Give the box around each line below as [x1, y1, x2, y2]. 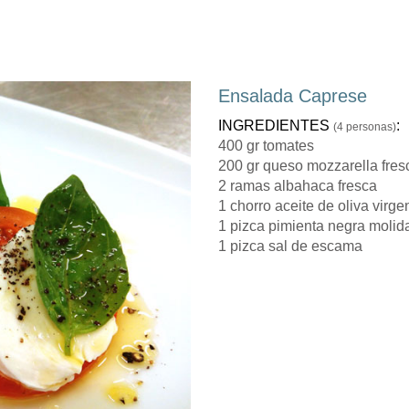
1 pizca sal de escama [218, 238, 362, 255]
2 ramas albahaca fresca [218, 178, 377, 194]
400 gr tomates [218, 138, 314, 154]
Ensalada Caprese [218, 86, 367, 107]
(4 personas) [333, 121, 396, 134]
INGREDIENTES [218, 118, 333, 134]
